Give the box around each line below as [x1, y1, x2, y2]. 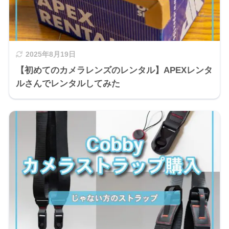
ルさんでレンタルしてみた [15, 78, 120, 88]
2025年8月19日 [25, 50, 76, 58]
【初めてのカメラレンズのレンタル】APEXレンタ [15, 65, 213, 75]
